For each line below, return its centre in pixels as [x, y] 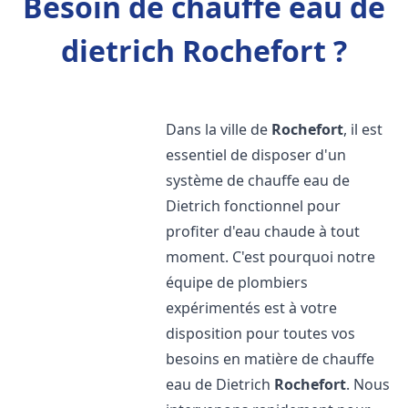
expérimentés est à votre [252, 308]
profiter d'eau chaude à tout [263, 231]
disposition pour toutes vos [261, 333]
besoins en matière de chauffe [270, 359]
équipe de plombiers [237, 282]
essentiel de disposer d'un [256, 155]
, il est [363, 129]
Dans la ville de [219, 129]
